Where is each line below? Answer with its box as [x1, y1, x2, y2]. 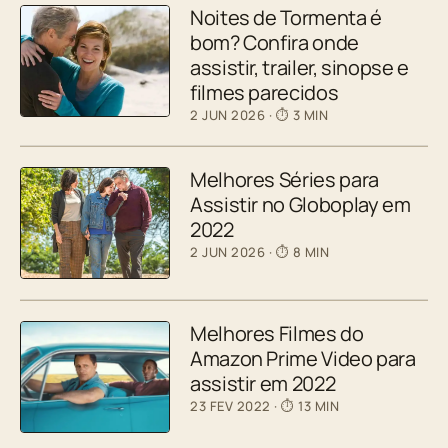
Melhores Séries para [190, 165, 379, 193]
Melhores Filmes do [190, 319, 364, 347]
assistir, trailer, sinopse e [190, 53, 409, 81]
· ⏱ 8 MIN [268, 242, 330, 261]
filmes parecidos [190, 78, 339, 106]
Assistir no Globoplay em [190, 190, 411, 218]
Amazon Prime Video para [190, 344, 416, 372]
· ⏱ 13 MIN [274, 396, 340, 415]
